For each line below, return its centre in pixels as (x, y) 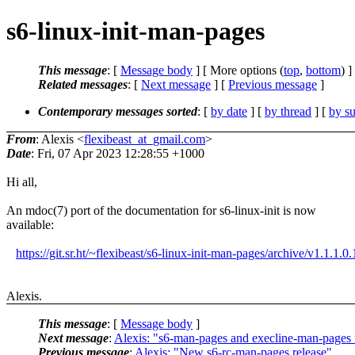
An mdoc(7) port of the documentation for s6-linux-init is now (161, 210)
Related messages (83, 84)
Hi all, (22, 181)
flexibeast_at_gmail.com (145, 139)
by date (229, 111)
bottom (323, 70)
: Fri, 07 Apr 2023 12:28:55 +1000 (118, 153)
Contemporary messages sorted (118, 111)
